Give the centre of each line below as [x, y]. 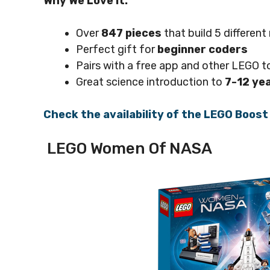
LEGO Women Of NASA [128, 148]
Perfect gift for [115, 49]
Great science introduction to [150, 82]
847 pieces [131, 33]
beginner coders [201, 49]
